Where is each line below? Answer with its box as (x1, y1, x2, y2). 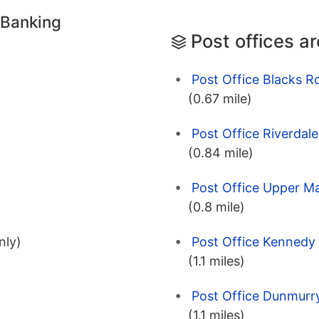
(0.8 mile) (188, 199, 245, 215)
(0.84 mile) (188, 145, 253, 161)
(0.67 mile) (188, 91, 252, 107)
